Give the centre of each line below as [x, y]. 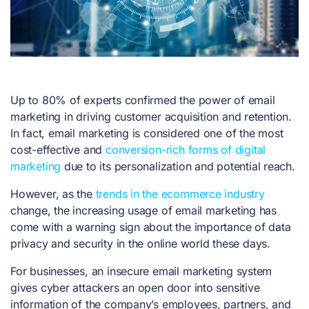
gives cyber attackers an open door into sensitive [135, 288]
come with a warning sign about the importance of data [151, 227]
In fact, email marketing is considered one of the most [147, 133]
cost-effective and [58, 150]
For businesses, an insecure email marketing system [141, 271]
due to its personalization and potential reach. [178, 167]
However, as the [53, 194]
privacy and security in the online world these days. [142, 244]
